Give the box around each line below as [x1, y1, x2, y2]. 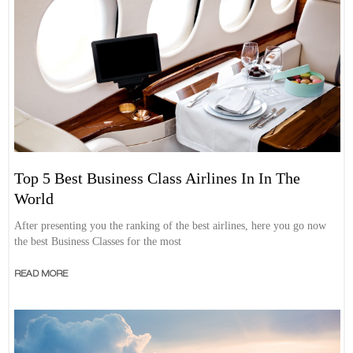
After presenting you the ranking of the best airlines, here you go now [14, 219, 327, 232]
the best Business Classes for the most [14, 235, 182, 247]
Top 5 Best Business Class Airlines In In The [14, 169, 301, 187]
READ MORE [14, 269, 69, 278]
